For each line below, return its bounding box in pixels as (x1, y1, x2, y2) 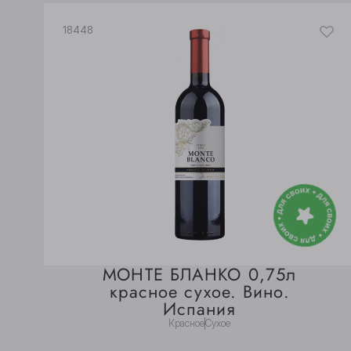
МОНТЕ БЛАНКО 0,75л (103, 262, 297, 288)
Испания (162, 296, 237, 322)
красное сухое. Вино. (109, 279, 290, 305)
